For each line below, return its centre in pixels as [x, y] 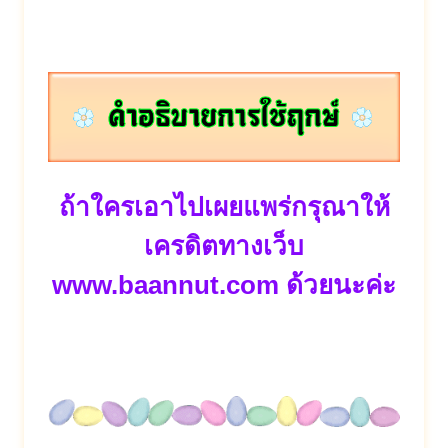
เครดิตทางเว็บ [224, 246]
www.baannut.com [165, 285]
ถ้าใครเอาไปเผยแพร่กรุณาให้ [224, 207]
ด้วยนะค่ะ [337, 285]
